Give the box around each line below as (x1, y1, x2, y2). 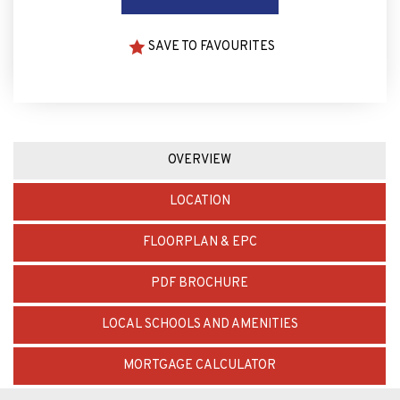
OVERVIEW (168, 151, 231, 169)
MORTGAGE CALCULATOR (123, 356, 276, 374)
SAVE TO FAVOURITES (147, 37, 275, 55)
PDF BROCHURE (151, 274, 248, 292)
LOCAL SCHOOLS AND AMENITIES (101, 315, 298, 333)
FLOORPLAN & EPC (142, 233, 257, 251)
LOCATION (169, 192, 230, 210)
